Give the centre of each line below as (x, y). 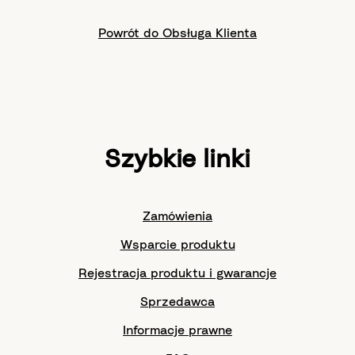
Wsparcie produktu (177, 244)
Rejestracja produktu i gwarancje (177, 273)
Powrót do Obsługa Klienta (177, 33)
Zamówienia (177, 216)
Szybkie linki (177, 159)
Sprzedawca (177, 302)
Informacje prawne (177, 330)
